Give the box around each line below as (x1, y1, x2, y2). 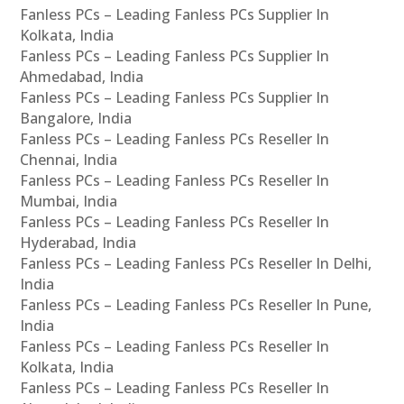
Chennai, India (20, 149, 118, 170)
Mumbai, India (20, 190, 118, 211)
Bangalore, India (20, 107, 133, 128)
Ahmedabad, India (20, 66, 144, 87)
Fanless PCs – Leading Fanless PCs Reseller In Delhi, (20, 252, 372, 273)
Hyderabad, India (20, 232, 137, 252)
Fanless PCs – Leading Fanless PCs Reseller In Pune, (20, 294, 372, 315)
